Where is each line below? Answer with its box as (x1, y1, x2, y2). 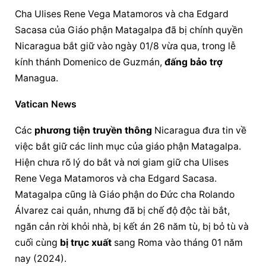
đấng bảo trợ (164, 56, 223, 68)
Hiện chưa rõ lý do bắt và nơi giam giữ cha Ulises (15, 157, 229, 168)
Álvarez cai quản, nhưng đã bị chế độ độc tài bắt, (15, 205, 230, 216)
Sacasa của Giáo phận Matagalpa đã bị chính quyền (15, 24, 243, 36)
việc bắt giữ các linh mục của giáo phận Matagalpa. (15, 141, 242, 152)
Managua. (15, 72, 59, 84)
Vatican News (15, 99, 77, 110)
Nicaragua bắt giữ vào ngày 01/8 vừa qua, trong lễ (15, 40, 236, 52)
